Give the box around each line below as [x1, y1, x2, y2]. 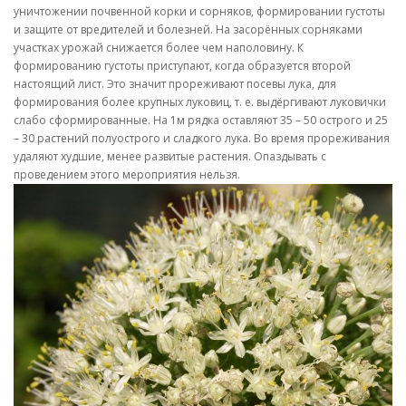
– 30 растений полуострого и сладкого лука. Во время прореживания [14, 130, 390, 146]
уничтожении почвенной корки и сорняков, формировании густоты [14, 4, 385, 19]
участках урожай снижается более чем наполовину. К [14, 40, 304, 55]
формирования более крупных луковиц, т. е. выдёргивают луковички [14, 94, 386, 110]
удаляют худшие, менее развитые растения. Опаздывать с [14, 149, 326, 164]
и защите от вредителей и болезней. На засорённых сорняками [14, 22, 362, 37]
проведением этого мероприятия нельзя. [14, 167, 240, 182]
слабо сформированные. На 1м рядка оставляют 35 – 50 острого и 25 [14, 112, 388, 128]
